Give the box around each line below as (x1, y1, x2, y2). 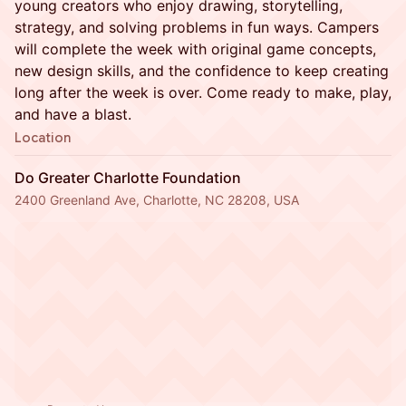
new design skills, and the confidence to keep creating (14, 62, 389, 80)
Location (14, 130, 71, 146)
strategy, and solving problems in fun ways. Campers (14, 18, 379, 36)
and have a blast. (14, 105, 131, 123)
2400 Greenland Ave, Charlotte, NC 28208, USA (14, 192, 299, 208)
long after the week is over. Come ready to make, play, (14, 83, 391, 101)
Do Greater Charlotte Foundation (14, 169, 241, 187)
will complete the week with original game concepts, (14, 40, 376, 58)
